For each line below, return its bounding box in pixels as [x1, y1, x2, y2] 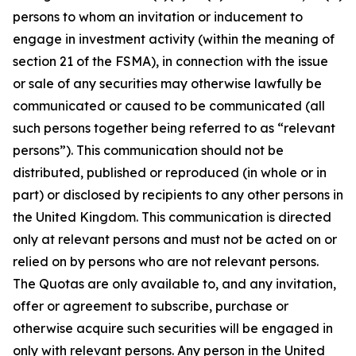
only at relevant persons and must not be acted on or [13, 231, 337, 247]
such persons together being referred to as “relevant [13, 120, 335, 136]
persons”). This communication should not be [13, 142, 284, 158]
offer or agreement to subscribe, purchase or [13, 298, 288, 314]
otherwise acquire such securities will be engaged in [13, 320, 333, 336]
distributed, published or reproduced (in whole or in [13, 164, 327, 180]
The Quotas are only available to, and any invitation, [13, 276, 336, 292]
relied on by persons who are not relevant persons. [13, 253, 319, 269]
